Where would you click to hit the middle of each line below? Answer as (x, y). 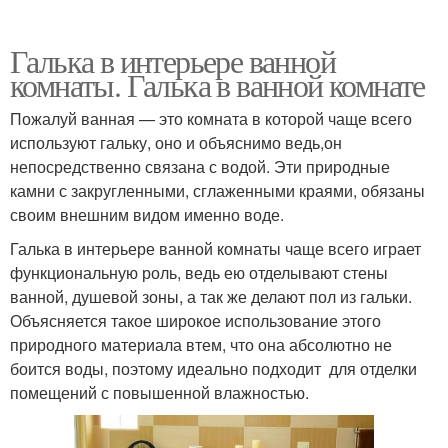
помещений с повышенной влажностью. (159, 392)
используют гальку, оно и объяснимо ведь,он (176, 142)
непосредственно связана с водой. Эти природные (200, 166)
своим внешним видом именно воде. (147, 214)
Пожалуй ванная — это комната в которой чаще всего (211, 118)
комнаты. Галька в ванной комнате (217, 84)
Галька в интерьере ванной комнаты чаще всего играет (215, 248)
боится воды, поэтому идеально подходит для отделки (213, 368)
